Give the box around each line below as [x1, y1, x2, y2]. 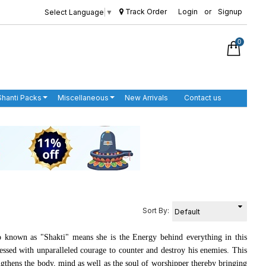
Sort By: [142, 206, 169, 216]
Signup [217, 7, 242, 16]
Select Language [44, 7, 104, 17]
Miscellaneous [58, 93, 109, 103]
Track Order [123, 7, 167, 16]
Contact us [184, 93, 221, 103]
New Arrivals [125, 93, 168, 103]
